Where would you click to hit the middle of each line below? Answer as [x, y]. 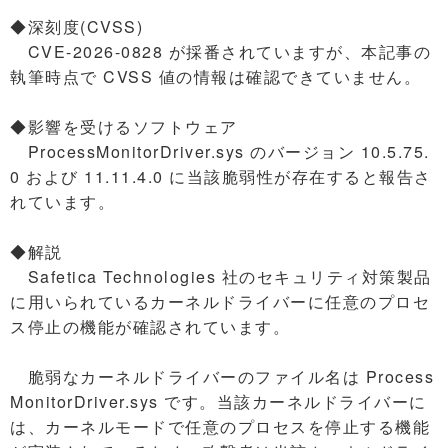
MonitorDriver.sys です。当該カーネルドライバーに [218, 401]
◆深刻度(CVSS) [76, 26]
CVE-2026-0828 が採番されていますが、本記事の [220, 51]
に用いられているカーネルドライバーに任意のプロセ [220, 301]
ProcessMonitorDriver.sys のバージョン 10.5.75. [220, 151]
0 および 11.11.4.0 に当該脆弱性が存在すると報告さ [221, 176]
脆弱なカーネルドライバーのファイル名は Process [222, 376]
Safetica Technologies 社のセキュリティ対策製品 [221, 276]
